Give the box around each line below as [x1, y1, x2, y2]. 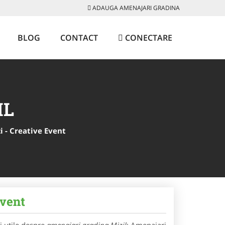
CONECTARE [123, 32, 172, 43]
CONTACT [60, 32, 98, 43]
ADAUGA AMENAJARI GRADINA [91, 4, 180, 12]
